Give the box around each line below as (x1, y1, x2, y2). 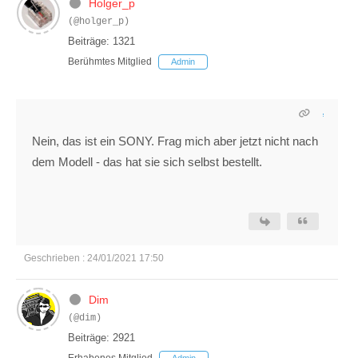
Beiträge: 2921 (68, 332, 135, 344)
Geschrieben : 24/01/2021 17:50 (24, 253, 164, 265)
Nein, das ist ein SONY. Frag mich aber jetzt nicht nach (32, 134, 318, 149)
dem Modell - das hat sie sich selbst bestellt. (32, 155, 262, 169)
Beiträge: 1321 (68, 35, 135, 48)
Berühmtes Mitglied (68, 56, 152, 68)
